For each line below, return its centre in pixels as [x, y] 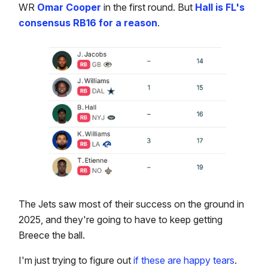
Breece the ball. [53, 235]
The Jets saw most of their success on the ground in [131, 204]
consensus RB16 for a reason [88, 23]
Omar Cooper [69, 7]
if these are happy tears [184, 260]
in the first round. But [149, 7]
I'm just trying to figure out [76, 260]
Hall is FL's [220, 7]
